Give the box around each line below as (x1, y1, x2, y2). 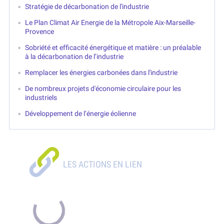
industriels (25, 93, 57, 102)
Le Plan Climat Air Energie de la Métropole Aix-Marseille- (25, 18, 196, 27)
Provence (25, 27, 54, 36)
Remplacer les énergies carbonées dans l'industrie (25, 68, 178, 77)
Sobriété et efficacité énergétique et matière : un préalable (25, 43, 201, 52)
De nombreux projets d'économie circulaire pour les (25, 84, 181, 93)
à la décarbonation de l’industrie (25, 52, 124, 61)
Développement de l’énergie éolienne (25, 109, 136, 118)
